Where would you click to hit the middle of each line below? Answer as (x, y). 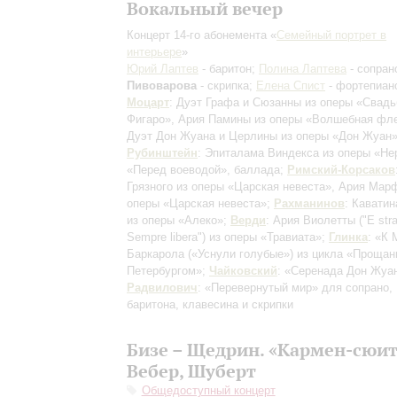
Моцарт (148, 102)
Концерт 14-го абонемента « (202, 35)
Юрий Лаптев (163, 69)
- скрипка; (226, 86)
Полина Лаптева (303, 69)
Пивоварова (162, 86)
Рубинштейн (162, 153)
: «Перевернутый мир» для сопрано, (295, 288)
